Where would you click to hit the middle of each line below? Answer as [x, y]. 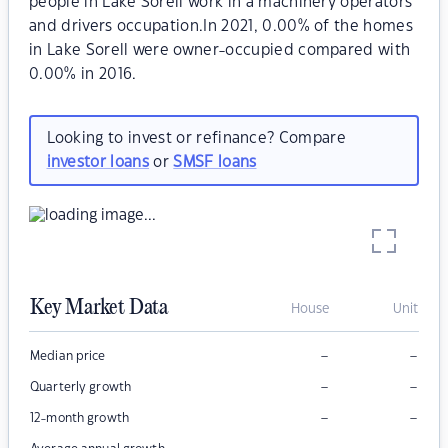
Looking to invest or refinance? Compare [196, 138]
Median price [68, 356]
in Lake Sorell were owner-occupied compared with [220, 50]
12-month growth [79, 418]
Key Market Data [99, 308]
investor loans [97, 162]
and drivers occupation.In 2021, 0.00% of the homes [221, 26]
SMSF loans [215, 162]
